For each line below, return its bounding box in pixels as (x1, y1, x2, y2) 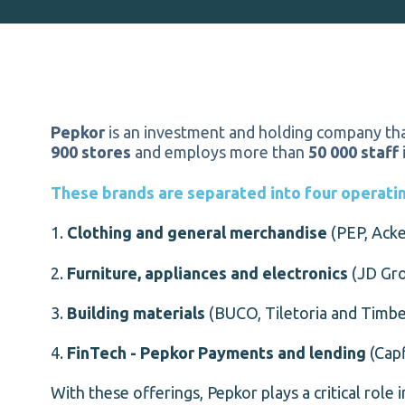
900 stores (51, 143, 131, 162)
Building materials (67, 303, 209, 322)
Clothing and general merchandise (63, 223, 327, 242)
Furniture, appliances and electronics (67, 263, 348, 282)
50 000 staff (308, 143, 399, 162)
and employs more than (131, 143, 308, 162)
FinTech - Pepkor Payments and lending (67, 344, 366, 363)
